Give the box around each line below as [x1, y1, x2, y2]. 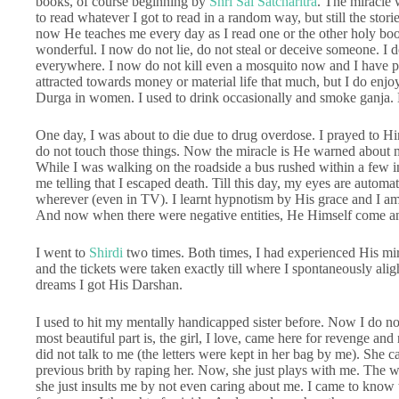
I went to [36, 244, 89, 260]
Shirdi [89, 244, 123, 260]
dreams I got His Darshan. [36, 276, 183, 292]
